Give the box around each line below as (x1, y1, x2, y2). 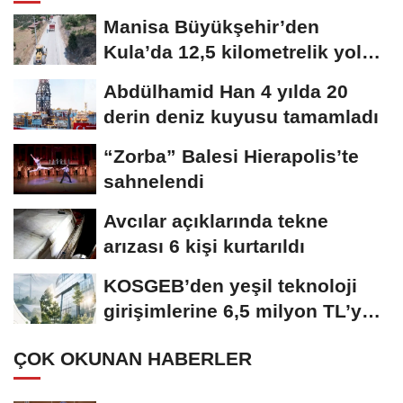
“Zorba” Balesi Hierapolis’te (103, 146, 359, 167)
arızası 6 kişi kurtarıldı (103, 236, 305, 257)
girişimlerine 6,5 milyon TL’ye (103, 300, 372, 322)
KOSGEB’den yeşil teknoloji (103, 275, 357, 297)
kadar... (103, 326, 170, 347)
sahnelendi (103, 171, 204, 193)
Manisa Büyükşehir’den (103, 16, 319, 38)
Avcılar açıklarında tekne (103, 210, 328, 232)
